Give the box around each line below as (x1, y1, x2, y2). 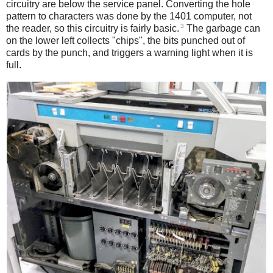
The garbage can (184, 23, 260, 34)
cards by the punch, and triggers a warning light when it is (6, 47, 253, 58)
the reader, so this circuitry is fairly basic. (6, 23, 179, 34)
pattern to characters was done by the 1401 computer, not (6, 10, 252, 21)
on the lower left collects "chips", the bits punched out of (6, 35, 245, 46)
